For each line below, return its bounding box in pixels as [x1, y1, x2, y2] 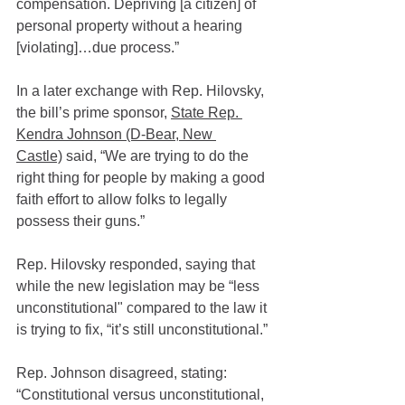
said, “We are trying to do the [62, 148, 252, 165]
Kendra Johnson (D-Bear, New [16, 127, 216, 143]
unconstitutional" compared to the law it [16, 300, 270, 316]
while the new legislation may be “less [16, 278, 263, 295]
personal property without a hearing [16, 18, 246, 34]
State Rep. [171, 105, 242, 121]
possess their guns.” [16, 213, 145, 230]
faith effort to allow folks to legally [16, 192, 231, 208]
